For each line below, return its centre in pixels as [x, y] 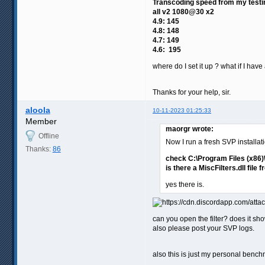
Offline [49, 136]
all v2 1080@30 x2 [183, 12]
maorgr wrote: [190, 129]
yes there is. [185, 184]
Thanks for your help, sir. [192, 92]
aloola [38, 110]
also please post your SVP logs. [203, 228]
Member [41, 121]
